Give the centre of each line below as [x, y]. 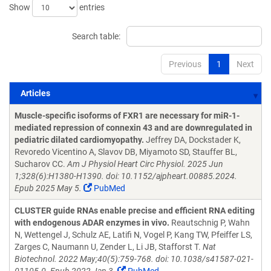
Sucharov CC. [41, 164]
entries [91, 7]
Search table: [96, 36]
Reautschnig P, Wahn [210, 223]
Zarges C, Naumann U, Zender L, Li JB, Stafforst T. [109, 247]
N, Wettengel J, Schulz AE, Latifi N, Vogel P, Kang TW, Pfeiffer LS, [133, 235]
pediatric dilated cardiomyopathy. [79, 140]
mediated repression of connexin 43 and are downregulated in [133, 128]
